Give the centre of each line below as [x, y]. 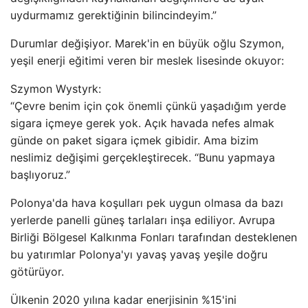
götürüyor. [37, 272]
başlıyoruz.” [40, 175]
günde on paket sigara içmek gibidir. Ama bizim [134, 140]
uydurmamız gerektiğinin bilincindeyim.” [113, 15]
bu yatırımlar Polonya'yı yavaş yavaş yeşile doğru [139, 254]
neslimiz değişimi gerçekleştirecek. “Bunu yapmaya [143, 157]
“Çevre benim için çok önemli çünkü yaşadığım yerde [148, 106]
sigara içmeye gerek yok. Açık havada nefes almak [142, 123]
